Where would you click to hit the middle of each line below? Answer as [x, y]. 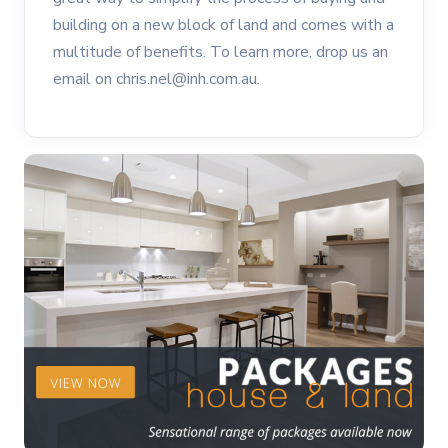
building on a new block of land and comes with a [223, 25]
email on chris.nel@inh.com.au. [156, 79]
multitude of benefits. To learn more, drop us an [220, 52]
